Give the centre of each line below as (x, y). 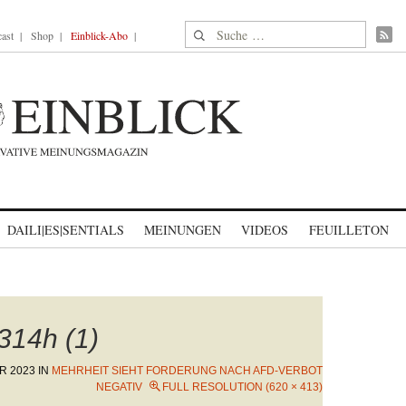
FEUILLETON (348, 230)
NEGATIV (119, 387)
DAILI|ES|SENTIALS (66, 230)
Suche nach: (220, 31)
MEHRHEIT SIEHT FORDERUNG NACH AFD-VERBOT (187, 371)
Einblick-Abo (99, 35)
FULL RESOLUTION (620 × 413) (242, 387)
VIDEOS (265, 230)
